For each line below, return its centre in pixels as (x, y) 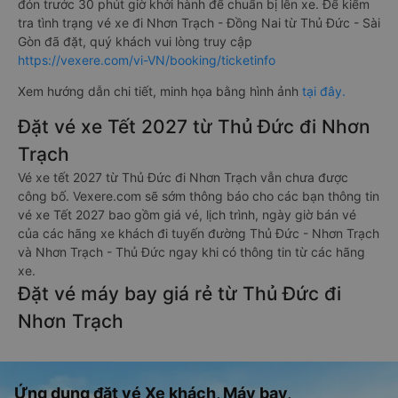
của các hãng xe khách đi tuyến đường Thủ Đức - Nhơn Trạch (199, 233)
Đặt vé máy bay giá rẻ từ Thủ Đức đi (179, 294)
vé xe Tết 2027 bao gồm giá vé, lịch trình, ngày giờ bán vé (187, 215)
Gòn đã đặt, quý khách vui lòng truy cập (135, 41)
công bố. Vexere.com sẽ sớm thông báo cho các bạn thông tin (199, 196)
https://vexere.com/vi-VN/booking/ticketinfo (147, 60)
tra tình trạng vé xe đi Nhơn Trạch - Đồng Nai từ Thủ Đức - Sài (199, 23)
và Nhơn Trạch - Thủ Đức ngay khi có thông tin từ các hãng (191, 252)
